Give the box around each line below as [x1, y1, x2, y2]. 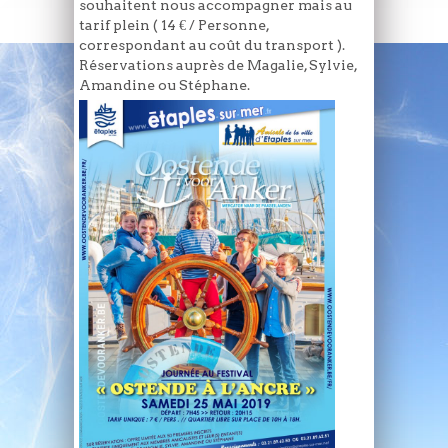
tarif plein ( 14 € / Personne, [79, 17, 269, 34]
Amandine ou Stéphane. [79, 77, 250, 94]
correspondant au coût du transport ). [79, 37, 345, 54]
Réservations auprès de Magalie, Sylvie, [79, 57, 357, 74]
